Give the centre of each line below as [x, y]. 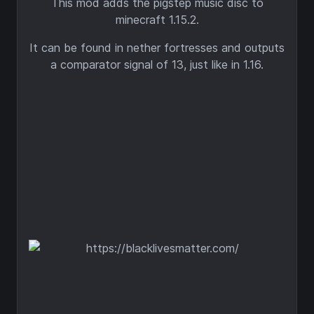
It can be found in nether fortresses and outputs [157, 48]
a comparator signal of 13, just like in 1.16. [157, 64]
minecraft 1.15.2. [157, 20]
